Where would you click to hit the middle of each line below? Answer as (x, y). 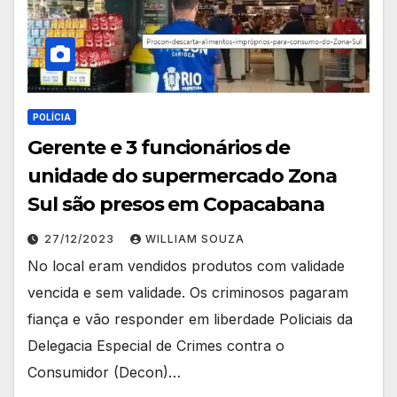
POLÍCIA (52, 117)
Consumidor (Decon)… (104, 372)
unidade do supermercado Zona (183, 175)
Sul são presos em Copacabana (176, 204)
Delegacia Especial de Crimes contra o (156, 345)
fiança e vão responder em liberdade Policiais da (190, 319)
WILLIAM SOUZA (195, 238)
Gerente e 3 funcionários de (159, 147)
